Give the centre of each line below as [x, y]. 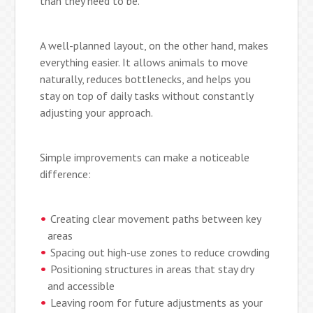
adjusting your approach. [97, 112]
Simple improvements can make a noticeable [145, 157]
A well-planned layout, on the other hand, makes [154, 45]
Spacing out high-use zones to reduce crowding [160, 252]
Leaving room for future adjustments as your [157, 302]
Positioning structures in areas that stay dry [152, 269]
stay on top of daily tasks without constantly [147, 95]
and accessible [81, 285]
